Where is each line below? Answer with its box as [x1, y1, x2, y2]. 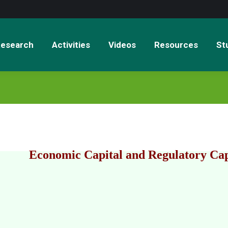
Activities [51, 39, 90, 50]
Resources [154, 39, 198, 50]
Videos [108, 39, 136, 50]
